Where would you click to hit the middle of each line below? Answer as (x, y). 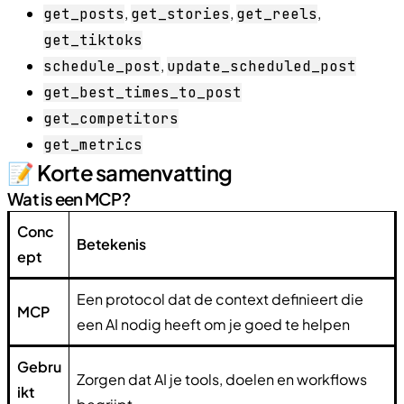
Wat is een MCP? (69, 198)
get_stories (180, 14)
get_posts (84, 14)
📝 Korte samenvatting (119, 172)
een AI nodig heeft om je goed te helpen (213, 324)
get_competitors (111, 118)
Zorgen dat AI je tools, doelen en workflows (222, 379)
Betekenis (111, 243)
